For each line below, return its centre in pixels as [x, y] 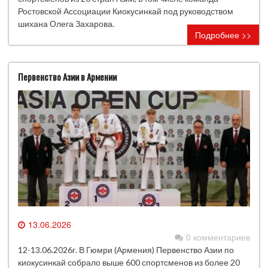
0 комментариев [218, 237]
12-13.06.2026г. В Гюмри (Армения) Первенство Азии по [126, 250]
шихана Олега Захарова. [66, 24]
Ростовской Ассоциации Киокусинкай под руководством [126, 11]
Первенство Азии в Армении [67, 77]
